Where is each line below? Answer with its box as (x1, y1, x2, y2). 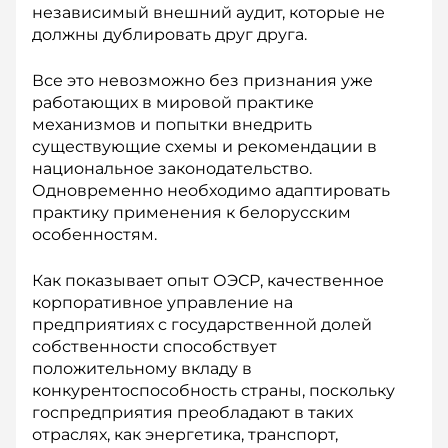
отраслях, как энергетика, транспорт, (32, 425, 338, 444)
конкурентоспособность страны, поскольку (32, 381, 395, 400)
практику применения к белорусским (32, 203, 351, 222)
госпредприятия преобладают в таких (32, 403, 353, 422)
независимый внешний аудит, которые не (32, 3, 385, 22)
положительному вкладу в (32, 359, 252, 378)
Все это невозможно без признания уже (32, 71, 373, 90)
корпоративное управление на (32, 293, 293, 312)
